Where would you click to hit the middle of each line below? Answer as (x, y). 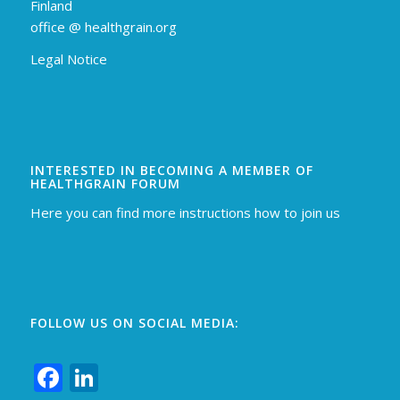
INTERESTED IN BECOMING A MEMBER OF (171, 171)
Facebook (125, 378)
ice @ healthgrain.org (113, 26)
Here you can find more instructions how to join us (185, 212)
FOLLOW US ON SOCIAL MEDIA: (134, 323)
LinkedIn (155, 378)
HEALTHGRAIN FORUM (105, 184)
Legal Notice (68, 59)
